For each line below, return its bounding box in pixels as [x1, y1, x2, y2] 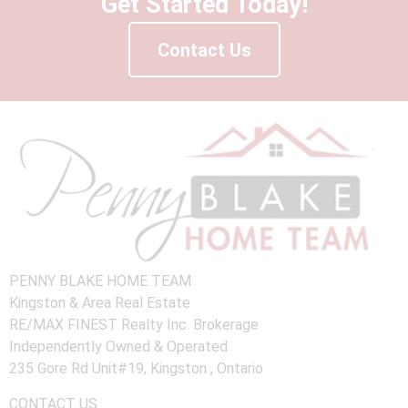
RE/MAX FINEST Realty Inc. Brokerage [9, 316, 259, 334]
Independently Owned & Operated [9, 338, 228, 356]
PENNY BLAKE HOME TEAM [9, 272, 191, 291]
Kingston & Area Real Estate [9, 294, 190, 312]
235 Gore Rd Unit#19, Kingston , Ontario [9, 360, 263, 378]
